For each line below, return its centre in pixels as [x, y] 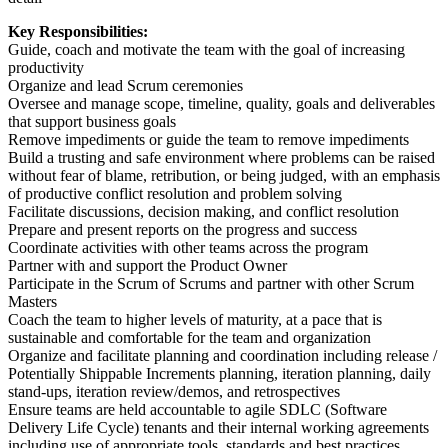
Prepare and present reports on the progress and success [182, 230]
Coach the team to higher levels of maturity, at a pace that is [195, 320]
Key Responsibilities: [78, 32]
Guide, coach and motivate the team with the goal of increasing [206, 50]
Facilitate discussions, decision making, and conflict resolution [203, 212]
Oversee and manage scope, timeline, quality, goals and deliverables [221, 104]
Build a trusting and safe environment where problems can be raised [221, 158]
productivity [46, 68]
